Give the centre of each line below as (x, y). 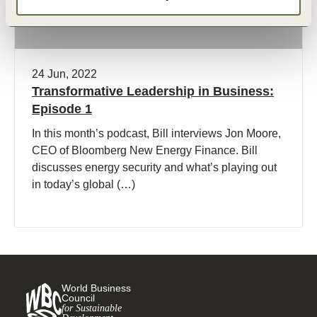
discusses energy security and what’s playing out (154, 167)
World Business (96, 288)
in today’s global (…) (83, 184)
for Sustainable (92, 307)
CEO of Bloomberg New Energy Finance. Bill (145, 150)
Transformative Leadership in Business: (153, 91)
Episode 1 (62, 109)
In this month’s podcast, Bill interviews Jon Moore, (156, 133)
